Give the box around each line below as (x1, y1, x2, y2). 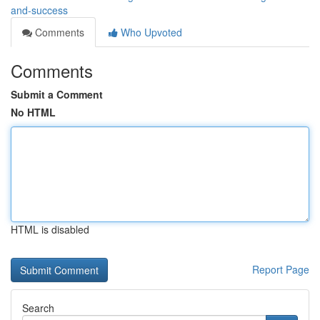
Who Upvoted (118, 25, 182, 39)
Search (22, 301, 54, 315)
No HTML (11, 105, 56, 119)
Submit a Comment (11, 87, 103, 101)
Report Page (252, 262, 309, 276)
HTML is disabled (11, 222, 89, 236)
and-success (11, 3, 68, 17)
